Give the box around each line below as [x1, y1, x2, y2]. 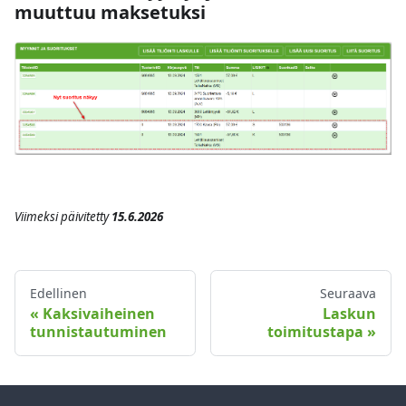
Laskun [323, 304, 376, 324]
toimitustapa [267, 322, 363, 343]
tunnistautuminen [30, 322, 167, 343]
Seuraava [320, 285, 376, 303]
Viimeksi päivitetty [14, 208, 109, 226]
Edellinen [30, 285, 87, 303]
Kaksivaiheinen [43, 304, 155, 324]
